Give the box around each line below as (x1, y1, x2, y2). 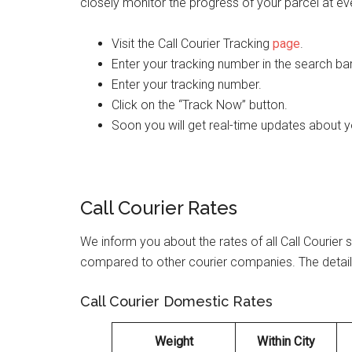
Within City (257, 334, 315, 349)
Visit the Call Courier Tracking (112, 36, 273, 51)
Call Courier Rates (80, 196, 237, 219)
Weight (154, 334, 193, 349)
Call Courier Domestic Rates (80, 293, 273, 310)
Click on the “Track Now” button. (112, 97, 288, 112)
